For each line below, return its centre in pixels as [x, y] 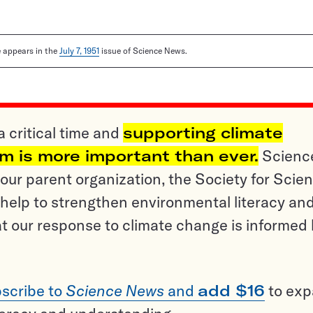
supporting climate [203, 133]
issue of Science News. [143, 51]
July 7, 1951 [79, 51]
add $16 [231, 291]
